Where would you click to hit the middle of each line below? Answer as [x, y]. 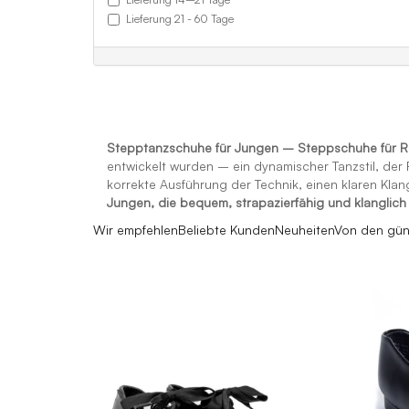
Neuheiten [304, 230]
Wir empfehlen [136, 230]
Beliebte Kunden [226, 230]
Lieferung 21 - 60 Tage [180, 19]
